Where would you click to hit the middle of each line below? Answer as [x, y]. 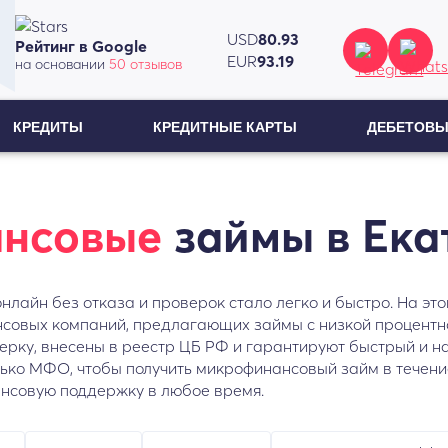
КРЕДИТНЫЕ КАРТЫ [224, 127]
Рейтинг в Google [80, 46]
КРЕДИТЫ [48, 127]
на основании [61, 64]
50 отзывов [145, 64]
